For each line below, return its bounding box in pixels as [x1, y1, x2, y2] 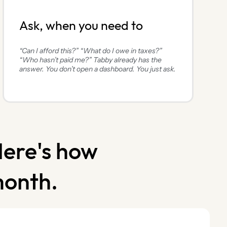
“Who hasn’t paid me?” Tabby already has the [19, 55, 162, 65]
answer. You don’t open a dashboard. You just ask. [19, 64, 176, 74]
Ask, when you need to [19, 19, 143, 33]
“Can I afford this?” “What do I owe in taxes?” [19, 46, 162, 56]
